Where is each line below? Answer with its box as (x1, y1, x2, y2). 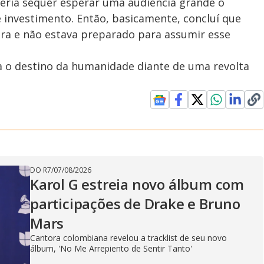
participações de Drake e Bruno (30, 193, 240, 213)
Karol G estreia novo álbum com (30, 174, 244, 194)
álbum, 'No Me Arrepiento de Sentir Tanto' (30, 242, 192, 254)
